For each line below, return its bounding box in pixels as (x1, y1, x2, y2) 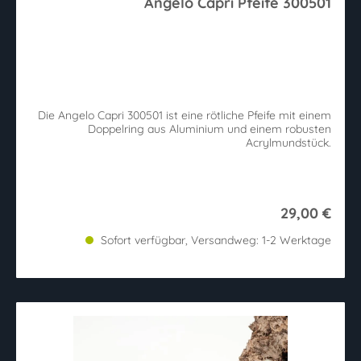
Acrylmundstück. (246, 135, 331, 150)
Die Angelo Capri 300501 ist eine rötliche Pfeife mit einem (38, 107, 331, 122)
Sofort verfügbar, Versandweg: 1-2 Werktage (98, 232, 331, 247)
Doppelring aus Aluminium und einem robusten (88, 121, 331, 136)
